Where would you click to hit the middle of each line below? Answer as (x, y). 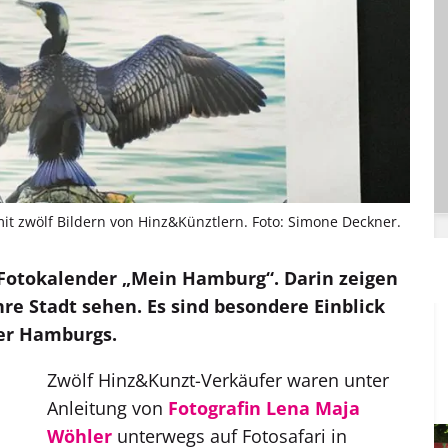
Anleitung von (107, 408)
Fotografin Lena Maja (264, 408)
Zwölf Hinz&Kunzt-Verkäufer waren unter (218, 380)
